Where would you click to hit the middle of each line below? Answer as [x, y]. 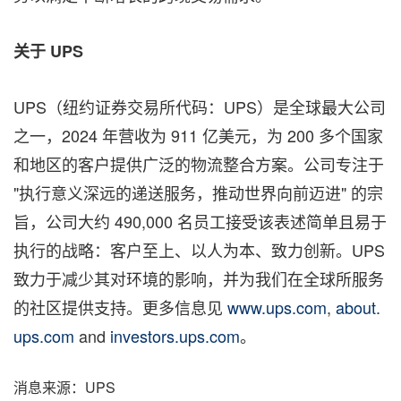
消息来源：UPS [64, 387]
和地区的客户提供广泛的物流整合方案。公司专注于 [199, 164]
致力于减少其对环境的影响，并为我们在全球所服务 [199, 278]
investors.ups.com [175, 336]
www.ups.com [277, 307]
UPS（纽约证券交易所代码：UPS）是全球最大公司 [200, 107]
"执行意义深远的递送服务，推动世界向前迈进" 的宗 [198, 192]
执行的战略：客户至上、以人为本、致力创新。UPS [199, 250]
